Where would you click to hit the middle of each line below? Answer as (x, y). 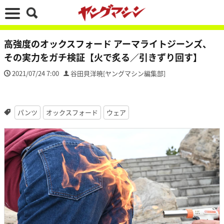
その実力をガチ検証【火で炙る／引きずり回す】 (103, 57)
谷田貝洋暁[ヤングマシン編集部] (118, 73)
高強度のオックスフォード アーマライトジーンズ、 (108, 43)
